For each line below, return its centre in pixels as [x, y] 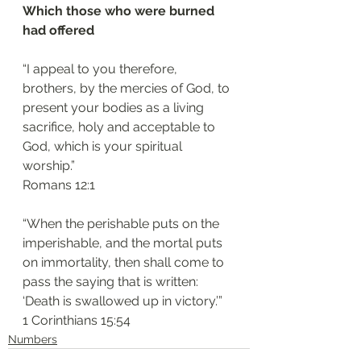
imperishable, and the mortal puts [124, 243]
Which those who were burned [120, 11]
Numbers [33, 339]
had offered [58, 30]
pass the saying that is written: [112, 282]
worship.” [49, 166]
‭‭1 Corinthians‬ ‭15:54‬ [77, 320]
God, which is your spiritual [104, 146]
